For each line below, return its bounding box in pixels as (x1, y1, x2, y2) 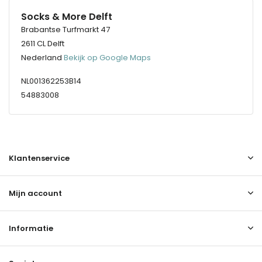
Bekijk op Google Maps (64, 52, 151, 63)
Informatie (9, 223, 53, 234)
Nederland (21, 52, 64, 63)
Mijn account (9, 188, 62, 199)
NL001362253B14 (21, 75, 81, 87)
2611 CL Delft (21, 38, 64, 49)
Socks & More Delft (21, 10, 112, 23)
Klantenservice (9, 153, 70, 164)
